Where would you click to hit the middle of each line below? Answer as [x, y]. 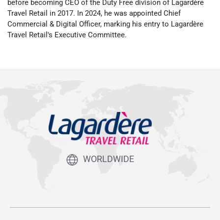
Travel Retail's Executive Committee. [67, 35]
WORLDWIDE [109, 159]
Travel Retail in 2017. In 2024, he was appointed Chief [94, 14]
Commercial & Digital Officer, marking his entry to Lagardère [105, 24]
